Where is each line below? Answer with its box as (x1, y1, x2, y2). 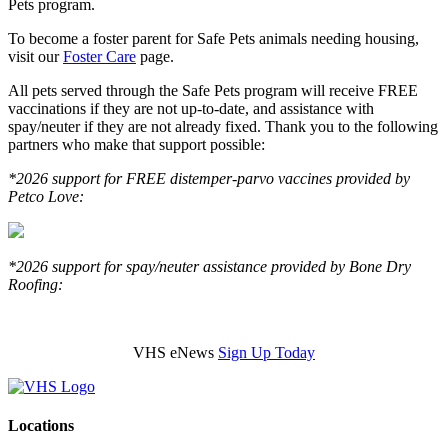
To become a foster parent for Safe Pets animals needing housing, (8, 29, 419, 47)
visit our (8, 47, 63, 65)
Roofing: (8, 275, 63, 293)
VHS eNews (133, 343, 218, 361)
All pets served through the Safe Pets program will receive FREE (8, 81, 418, 99)
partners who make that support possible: (8, 135, 265, 153)
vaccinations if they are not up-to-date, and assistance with (8, 99, 374, 117)
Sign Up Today (218, 343, 315, 361)
